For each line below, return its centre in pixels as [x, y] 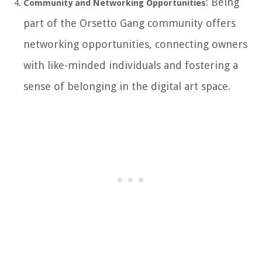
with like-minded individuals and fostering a [131, 65]
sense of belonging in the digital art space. [127, 87]
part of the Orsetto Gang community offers [130, 23]
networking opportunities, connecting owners [135, 44]
